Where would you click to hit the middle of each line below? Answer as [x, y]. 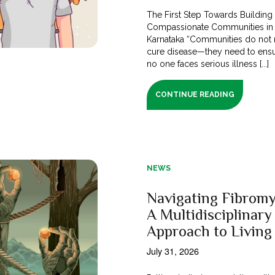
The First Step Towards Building [210, 14]
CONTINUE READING [195, 94]
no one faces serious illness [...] [208, 64]
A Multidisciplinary [209, 214]
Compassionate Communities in [210, 27]
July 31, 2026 [173, 250]
